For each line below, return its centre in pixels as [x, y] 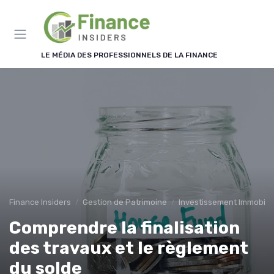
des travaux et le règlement [129, 248]
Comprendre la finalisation [124, 228]
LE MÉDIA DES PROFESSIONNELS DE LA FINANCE [129, 55]
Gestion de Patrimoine [125, 202]
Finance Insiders [40, 202]
